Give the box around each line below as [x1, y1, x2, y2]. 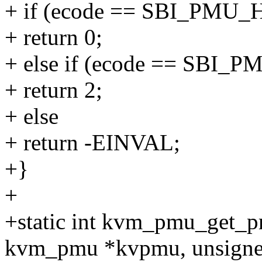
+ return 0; [5, 25, 102, 50]
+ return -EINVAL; [5, 130, 180, 156]
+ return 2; [5, 77, 102, 103]
